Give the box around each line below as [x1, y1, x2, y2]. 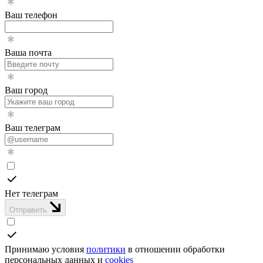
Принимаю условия [5, 244, 86, 255]
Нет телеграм [5, 188, 58, 199]
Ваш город [5, 85, 48, 96]
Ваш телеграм [5, 123, 60, 133]
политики [86, 244, 126, 255]
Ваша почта [5, 48, 52, 58]
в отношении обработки [126, 244, 225, 255]
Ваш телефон [5, 10, 58, 21]
